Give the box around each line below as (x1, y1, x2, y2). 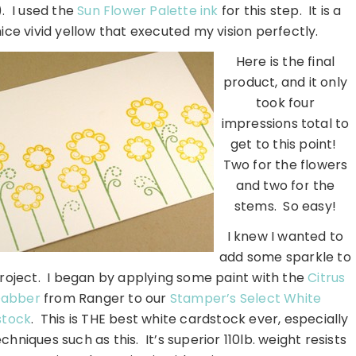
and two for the (235, 176, 335, 195)
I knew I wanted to (226, 227, 344, 246)
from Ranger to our (40, 289, 170, 308)
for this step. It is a (218, 2, 342, 21)
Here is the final (235, 52, 335, 72)
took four (256, 94, 315, 113)
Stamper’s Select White (169, 289, 322, 308)
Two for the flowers (222, 156, 348, 175)
